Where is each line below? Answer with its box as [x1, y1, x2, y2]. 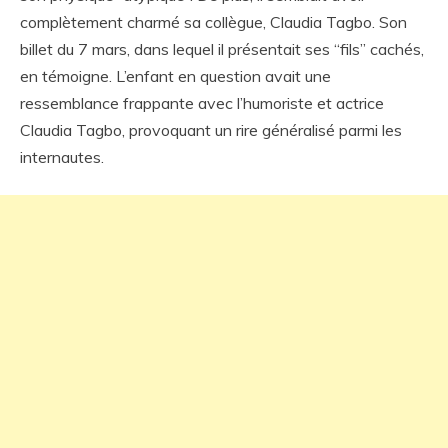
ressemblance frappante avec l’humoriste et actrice [20, 93, 384, 113]
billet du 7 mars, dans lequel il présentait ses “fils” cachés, [20, 39, 424, 59]
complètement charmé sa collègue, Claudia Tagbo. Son [20, 12, 407, 32]
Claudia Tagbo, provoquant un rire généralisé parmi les [20, 120, 402, 140]
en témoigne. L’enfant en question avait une [20, 66, 331, 86]
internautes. [20, 147, 104, 167]
